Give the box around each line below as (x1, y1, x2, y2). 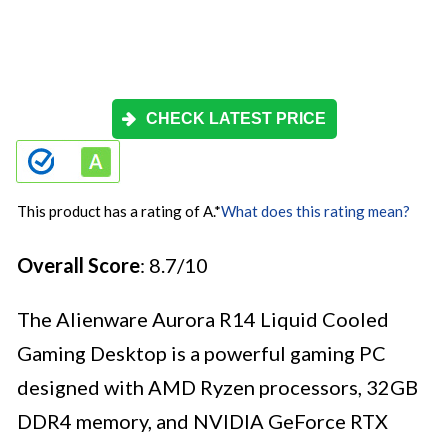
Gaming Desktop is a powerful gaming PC (17, 341, 386, 366)
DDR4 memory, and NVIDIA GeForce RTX (17, 409, 388, 434)
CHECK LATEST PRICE (146, 110, 326, 128)
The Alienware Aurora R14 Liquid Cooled (17, 307, 389, 332)
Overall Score (17, 253, 140, 278)
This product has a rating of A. (17, 202, 214, 221)
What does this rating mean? (221, 202, 410, 221)
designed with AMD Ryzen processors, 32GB (17, 375, 418, 400)
